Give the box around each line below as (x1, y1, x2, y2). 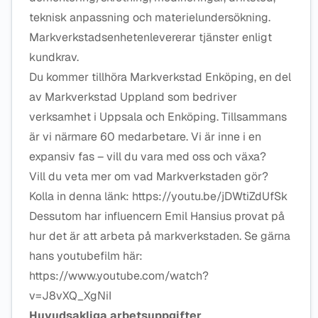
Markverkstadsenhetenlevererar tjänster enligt (29, 30, 272, 45)
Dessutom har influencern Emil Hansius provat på (29, 209, 285, 224)
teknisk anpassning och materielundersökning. (29, 10, 270, 25)
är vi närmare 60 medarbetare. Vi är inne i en (29, 129, 261, 144)
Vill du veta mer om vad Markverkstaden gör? (29, 169, 268, 184)
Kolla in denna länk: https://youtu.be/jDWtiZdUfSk (29, 189, 290, 204)
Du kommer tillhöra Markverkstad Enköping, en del (29, 70, 291, 84)
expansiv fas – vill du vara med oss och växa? (29, 149, 269, 164)
